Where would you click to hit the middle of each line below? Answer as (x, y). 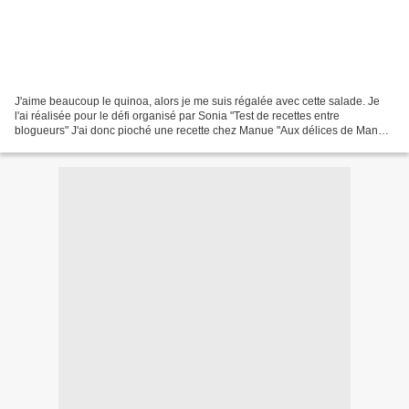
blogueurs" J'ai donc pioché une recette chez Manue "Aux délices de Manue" (204, 130)
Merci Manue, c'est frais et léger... (96, 145)
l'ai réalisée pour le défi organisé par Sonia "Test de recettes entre (177, 115)
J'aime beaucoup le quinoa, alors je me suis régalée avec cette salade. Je (197, 101)
